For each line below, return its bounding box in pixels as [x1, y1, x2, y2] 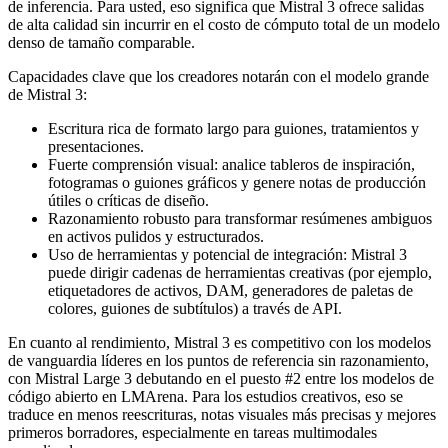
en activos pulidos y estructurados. [48, 228, 264, 246]
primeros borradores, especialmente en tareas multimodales [8, 424, 377, 442]
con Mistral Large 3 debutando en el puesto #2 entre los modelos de [8, 370, 434, 388]
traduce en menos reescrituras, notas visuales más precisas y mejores [8, 406, 436, 424]
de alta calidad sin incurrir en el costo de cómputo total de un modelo [8, 16, 440, 34]
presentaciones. [48, 138, 144, 156]
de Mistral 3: [8, 86, 87, 104]
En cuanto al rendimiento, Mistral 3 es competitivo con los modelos [8, 334, 431, 352]
